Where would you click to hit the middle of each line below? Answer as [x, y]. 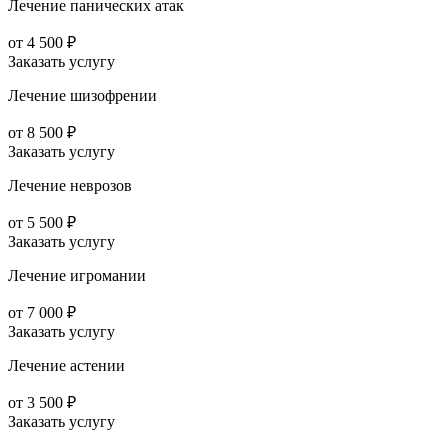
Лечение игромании [77, 276]
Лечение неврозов [70, 186]
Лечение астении [66, 366]
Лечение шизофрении [82, 96]
